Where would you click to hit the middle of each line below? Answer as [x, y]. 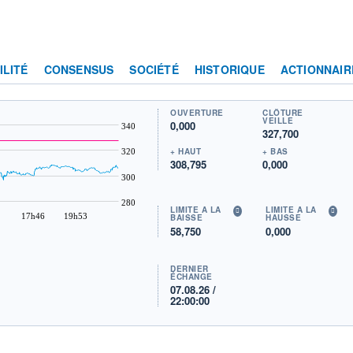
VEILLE [278, 120]
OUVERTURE [197, 112]
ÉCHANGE [191, 276]
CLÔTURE [283, 112]
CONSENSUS [79, 69]
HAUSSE [284, 218]
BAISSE [187, 218]
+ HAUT [186, 151]
